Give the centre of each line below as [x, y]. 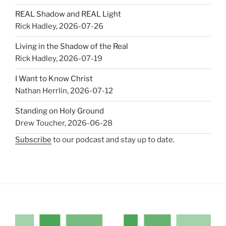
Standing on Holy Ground [60, 111]
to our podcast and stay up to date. [113, 139]
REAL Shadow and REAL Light [68, 14]
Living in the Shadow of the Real [72, 47]
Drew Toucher [40, 123]
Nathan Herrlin [41, 91]
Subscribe [33, 139]
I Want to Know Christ [54, 79]
